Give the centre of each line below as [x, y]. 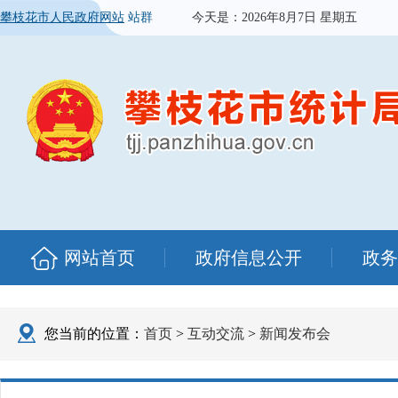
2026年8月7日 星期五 [299, 17]
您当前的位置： [94, 334]
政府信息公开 [249, 258]
